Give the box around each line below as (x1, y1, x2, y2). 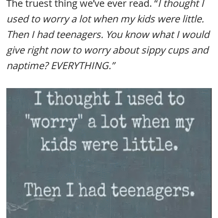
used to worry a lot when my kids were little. (6, 12, 204, 25)
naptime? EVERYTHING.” (6, 59, 115, 72)
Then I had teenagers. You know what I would (6, 28, 210, 41)
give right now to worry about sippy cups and (6, 43, 209, 56)
